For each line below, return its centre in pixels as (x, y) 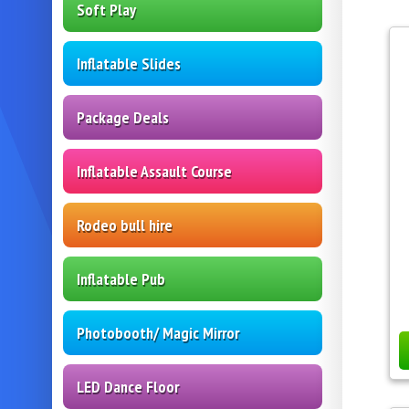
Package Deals (123, 117)
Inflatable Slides (129, 63)
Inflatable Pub (121, 278)
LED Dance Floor (128, 386)
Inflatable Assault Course (154, 171)
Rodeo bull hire (125, 225)
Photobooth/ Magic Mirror (158, 332)
